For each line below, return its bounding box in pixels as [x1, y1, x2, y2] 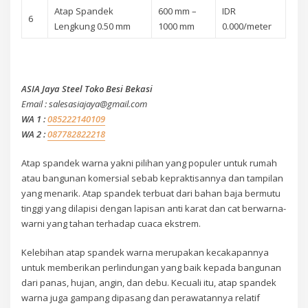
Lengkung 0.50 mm [54, 19, 131, 32]
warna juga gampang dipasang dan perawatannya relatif [21, 291, 261, 305]
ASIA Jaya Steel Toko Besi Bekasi [21, 82, 153, 95]
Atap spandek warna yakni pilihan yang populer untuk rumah [21, 156, 278, 169]
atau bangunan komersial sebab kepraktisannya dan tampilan [21, 171, 284, 184]
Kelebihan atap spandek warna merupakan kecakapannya [21, 246, 269, 259]
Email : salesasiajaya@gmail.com [21, 97, 148, 110]
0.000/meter [222, 19, 272, 32]
